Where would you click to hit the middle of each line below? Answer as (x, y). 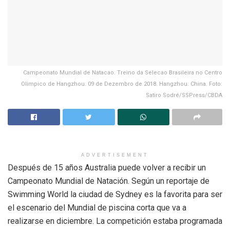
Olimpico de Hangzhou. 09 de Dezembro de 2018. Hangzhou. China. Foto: (122, 84)
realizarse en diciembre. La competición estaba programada (115, 221)
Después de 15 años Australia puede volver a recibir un (107, 168)
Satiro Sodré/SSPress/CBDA (184, 95)
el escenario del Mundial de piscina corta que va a (97, 208)
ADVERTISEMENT (115, 155)
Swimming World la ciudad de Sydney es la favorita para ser (115, 195)
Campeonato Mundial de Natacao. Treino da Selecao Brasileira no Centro (123, 73)
